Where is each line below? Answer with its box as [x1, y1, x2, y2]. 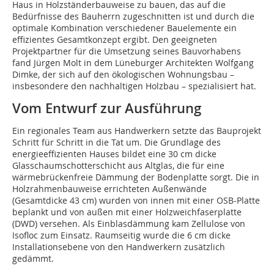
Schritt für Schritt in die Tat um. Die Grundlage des [12, 136, 221, 149]
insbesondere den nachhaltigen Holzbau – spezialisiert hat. [12, 80, 256, 92]
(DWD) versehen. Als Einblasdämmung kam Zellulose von [12, 218, 245, 230]
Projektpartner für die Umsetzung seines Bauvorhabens [12, 45, 241, 57]
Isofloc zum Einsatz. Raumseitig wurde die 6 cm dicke [12, 229, 231, 242]
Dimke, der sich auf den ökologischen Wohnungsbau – [12, 68, 234, 81]
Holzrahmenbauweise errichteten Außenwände [12, 183, 207, 195]
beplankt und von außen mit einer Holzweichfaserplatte [12, 206, 242, 218]
